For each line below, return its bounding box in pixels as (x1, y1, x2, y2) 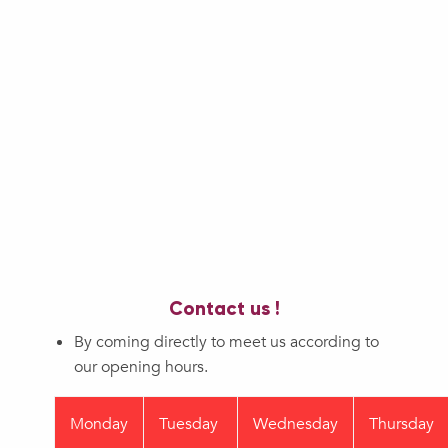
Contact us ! (168, 297, 280, 321)
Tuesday (159, 413, 222, 436)
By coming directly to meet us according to (74, 331, 379, 354)
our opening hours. (74, 356, 208, 379)
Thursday (369, 413, 434, 436)
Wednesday (253, 413, 338, 436)
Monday (70, 413, 128, 436)
